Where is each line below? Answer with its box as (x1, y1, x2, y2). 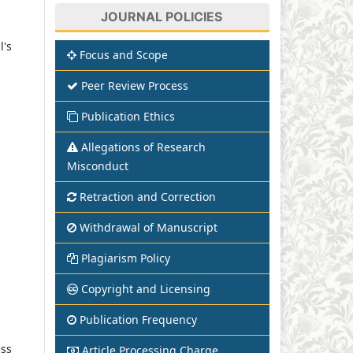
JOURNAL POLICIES (100, 9, 222, 25)
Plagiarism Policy (81, 250, 170, 266)
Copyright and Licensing (81, 281, 210, 296)
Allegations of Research (81, 139, 206, 154)
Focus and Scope (80, 46, 168, 62)
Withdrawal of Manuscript (80, 219, 217, 235)
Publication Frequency (80, 311, 197, 327)
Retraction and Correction (80, 188, 216, 204)
